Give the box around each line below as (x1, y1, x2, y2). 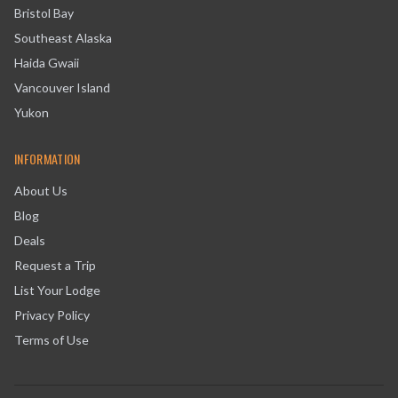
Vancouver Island (14, 80, 110, 95)
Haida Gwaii (14, 55, 79, 70)
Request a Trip (14, 258, 96, 273)
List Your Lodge (14, 283, 100, 298)
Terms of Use (14, 332, 89, 347)
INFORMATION (14, 149, 81, 168)
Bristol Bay (14, 5, 74, 20)
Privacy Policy (14, 307, 90, 322)
